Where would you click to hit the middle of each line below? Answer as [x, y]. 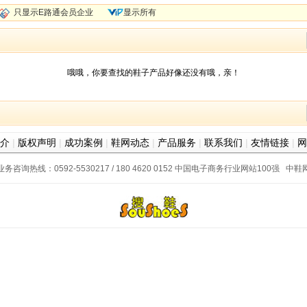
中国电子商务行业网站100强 [227, 169]
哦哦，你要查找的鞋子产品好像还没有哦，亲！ [153, 73]
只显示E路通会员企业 [53, 12]
